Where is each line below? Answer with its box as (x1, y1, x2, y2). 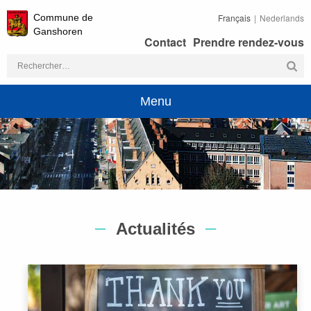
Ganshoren (33, 26, 83, 37)
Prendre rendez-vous (193, 34, 304, 50)
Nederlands (260, 12, 304, 24)
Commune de (33, 12, 93, 23)
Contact (144, 34, 186, 50)
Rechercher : (6, 54, 69, 70)
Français (218, 12, 251, 24)
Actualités (116, 219, 195, 238)
